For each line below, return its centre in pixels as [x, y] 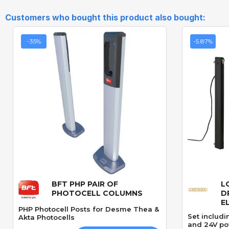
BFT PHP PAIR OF [85, 184]
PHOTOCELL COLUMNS [97, 193]
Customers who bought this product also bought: [105, 18]
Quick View [90, 188]
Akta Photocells [47, 217]
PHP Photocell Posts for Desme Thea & [89, 209]
